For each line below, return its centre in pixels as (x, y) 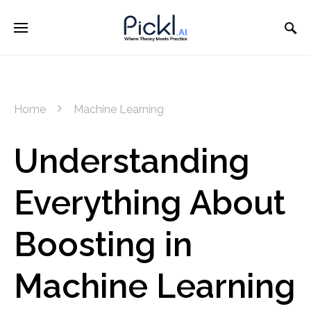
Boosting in (103, 244)
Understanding (132, 161)
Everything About (150, 203)
